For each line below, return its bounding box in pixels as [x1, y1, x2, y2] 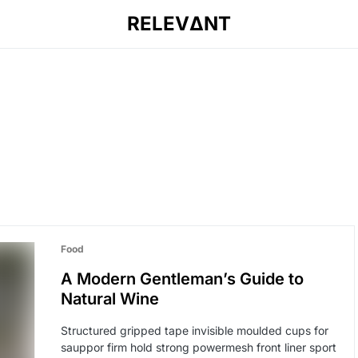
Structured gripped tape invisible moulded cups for [60, 324, 328, 337]
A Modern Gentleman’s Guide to [60, 269, 304, 288]
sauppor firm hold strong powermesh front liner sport [60, 340, 336, 354]
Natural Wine [60, 289, 159, 308]
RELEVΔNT [126, 12, 231, 35]
